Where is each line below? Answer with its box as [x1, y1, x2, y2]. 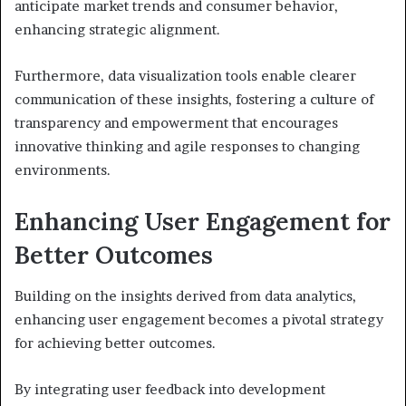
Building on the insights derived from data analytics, [14, 286, 356, 304]
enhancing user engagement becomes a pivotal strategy [14, 310, 383, 328]
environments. [14, 161, 111, 179]
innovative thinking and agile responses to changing [14, 138, 360, 156]
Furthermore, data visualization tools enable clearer [14, 67, 356, 85]
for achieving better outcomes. [14, 333, 216, 352]
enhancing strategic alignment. [14, 21, 220, 39]
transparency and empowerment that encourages [14, 114, 338, 132]
